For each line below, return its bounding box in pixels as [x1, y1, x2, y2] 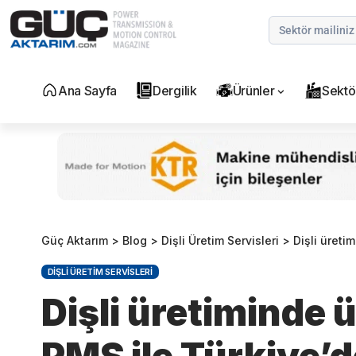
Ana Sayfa [58, 83, 118, 99]
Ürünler [232, 83, 275, 99]
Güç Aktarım [41, 234, 108, 248]
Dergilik [153, 83, 197, 99]
